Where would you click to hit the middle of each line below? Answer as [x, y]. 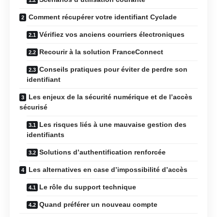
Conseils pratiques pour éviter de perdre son [113, 69]
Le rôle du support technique [88, 187]
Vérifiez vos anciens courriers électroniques [112, 34]
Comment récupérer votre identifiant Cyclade [103, 17]
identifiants [46, 134]
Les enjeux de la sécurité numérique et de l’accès [110, 97]
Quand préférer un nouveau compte [98, 204]
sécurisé [33, 107]
